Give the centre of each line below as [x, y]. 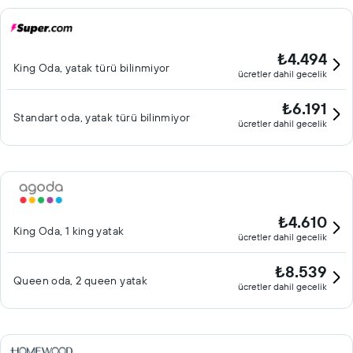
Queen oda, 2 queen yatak [81, 281]
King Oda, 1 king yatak [69, 231]
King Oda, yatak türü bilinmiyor [92, 68]
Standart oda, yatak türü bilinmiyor [102, 117]
